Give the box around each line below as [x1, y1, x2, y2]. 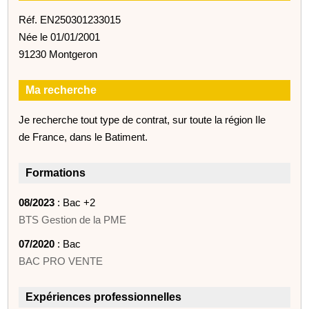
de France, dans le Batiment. [19, 130, 148, 143]
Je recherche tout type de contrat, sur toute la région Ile [19, 113, 266, 126]
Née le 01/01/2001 [19, 30, 101, 43]
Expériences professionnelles [26, 290, 182, 303]
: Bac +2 [54, 196, 96, 208]
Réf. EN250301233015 [19, 13, 121, 26]
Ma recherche [26, 83, 97, 96]
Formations [26, 166, 86, 179]
